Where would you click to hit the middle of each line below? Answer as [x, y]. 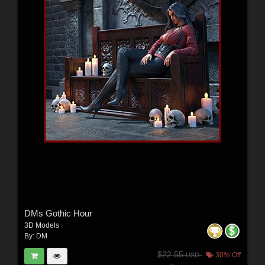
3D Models [41, 226]
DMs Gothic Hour [58, 214]
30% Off [227, 255]
